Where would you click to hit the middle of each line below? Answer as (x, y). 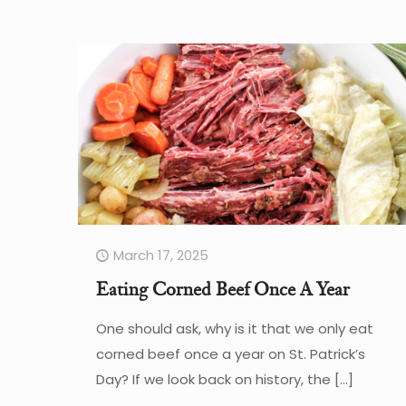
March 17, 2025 (160, 255)
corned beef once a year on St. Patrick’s (230, 353)
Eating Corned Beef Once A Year (222, 289)
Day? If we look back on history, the (213, 379)
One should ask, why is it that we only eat (234, 328)
